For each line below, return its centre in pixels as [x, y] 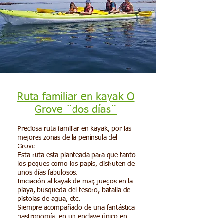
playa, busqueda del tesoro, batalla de [74, 190]
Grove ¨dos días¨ [76, 110]
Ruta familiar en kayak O [76, 97]
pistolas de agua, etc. [49, 199]
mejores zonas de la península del [67, 138]
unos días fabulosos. [48, 173]
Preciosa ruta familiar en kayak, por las [74, 129]
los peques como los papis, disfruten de [76, 164]
